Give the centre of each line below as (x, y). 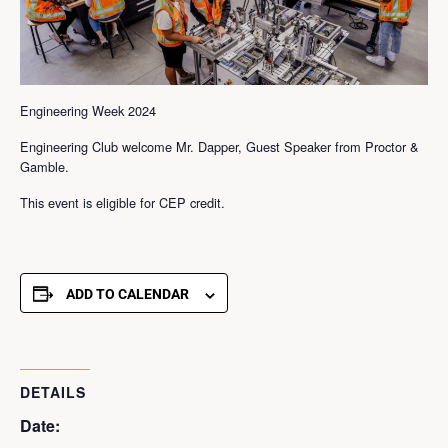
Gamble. (44, 167)
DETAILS (53, 392)
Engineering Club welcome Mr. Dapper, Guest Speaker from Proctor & (219, 147)
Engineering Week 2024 (88, 111)
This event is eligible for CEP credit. (122, 203)
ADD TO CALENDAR (127, 294)
